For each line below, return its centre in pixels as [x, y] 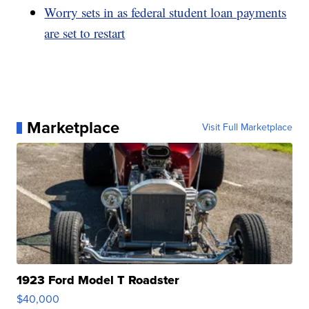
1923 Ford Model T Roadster [98, 280]
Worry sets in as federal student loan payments [166, 12]
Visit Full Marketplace [247, 128]
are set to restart [85, 33]
